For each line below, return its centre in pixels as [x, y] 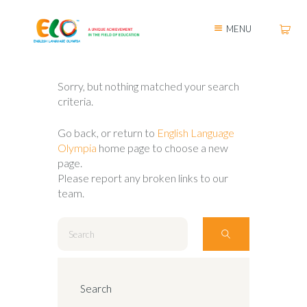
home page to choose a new [162, 148]
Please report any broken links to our [143, 178]
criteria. [75, 101]
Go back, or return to [107, 133]
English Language [196, 133]
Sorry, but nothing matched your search [148, 86]
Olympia [77, 148]
